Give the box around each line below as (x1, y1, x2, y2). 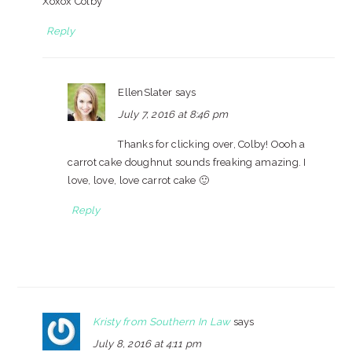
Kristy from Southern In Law (93, 316, 231, 328)
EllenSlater (118, 86, 173, 98)
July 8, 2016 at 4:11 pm (93, 338, 202, 350)
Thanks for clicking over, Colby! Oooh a (118, 138, 306, 150)
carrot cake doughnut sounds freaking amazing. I (68, 156, 306, 168)
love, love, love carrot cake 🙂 (68, 174, 210, 186)
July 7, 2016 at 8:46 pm (118, 108, 229, 120)
